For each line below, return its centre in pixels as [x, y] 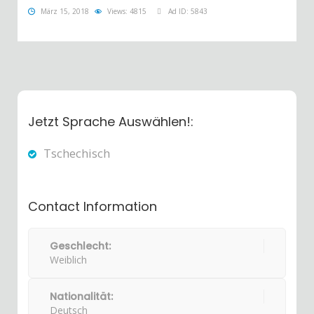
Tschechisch [77, 153]
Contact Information [93, 206]
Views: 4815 [127, 11]
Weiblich [68, 260]
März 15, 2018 [65, 11]
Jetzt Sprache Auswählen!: [111, 122]
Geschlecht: [80, 246]
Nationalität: [81, 296]
